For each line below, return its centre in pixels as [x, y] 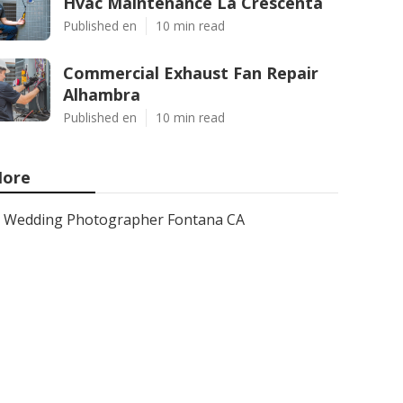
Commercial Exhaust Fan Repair [191, 73]
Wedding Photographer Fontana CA [124, 219]
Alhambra [102, 94]
